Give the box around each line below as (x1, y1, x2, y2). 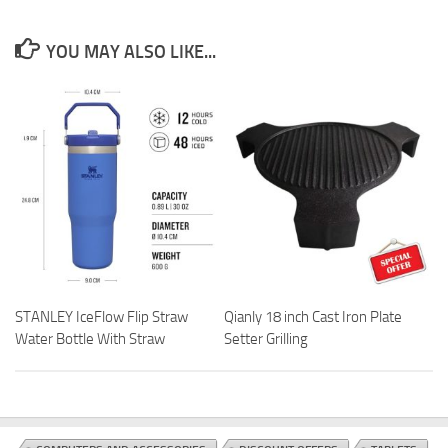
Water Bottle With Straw (15, 330, 165, 349)
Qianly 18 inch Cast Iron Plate (224, 308, 402, 327)
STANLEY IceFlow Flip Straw (15, 308, 188, 327)
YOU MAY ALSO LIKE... (45, 41, 216, 64)
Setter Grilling (224, 330, 308, 349)
